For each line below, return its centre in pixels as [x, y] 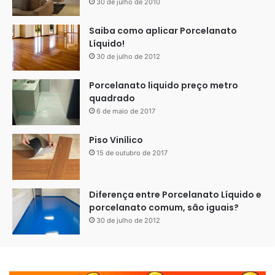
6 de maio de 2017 [126, 111]
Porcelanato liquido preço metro [164, 86]
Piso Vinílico [116, 140]
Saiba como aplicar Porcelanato [163, 31]
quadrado [112, 99]
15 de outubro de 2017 [132, 153]
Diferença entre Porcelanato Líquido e [175, 195]
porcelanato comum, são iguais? [164, 208]
